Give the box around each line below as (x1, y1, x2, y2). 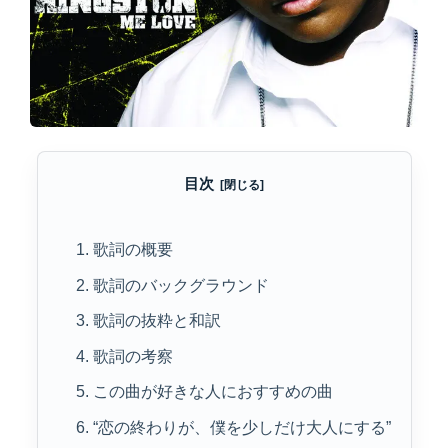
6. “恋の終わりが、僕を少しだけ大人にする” (75, 418, 391, 436)
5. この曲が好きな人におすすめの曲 (75, 383, 333, 401)
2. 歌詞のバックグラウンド (75, 276, 269, 294)
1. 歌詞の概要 (75, 241, 173, 259)
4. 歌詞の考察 (75, 347, 173, 365)
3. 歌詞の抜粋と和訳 (75, 312, 221, 330)
